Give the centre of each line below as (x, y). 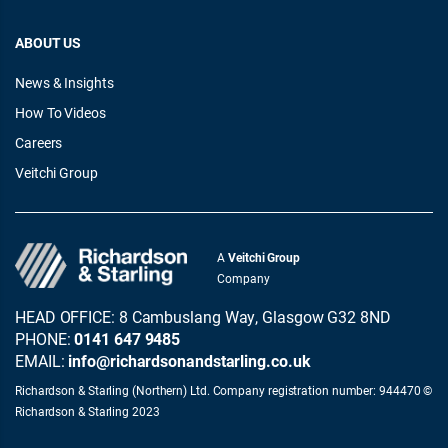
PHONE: (45, 338)
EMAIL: (42, 360)
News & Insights (64, 82)
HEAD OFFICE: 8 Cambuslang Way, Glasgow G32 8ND (203, 316)
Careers (39, 142)
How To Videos (60, 112)
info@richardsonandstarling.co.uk (189, 360)
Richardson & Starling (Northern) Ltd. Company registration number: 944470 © (224, 390)
